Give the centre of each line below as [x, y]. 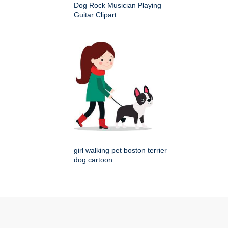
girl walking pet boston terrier [120, 150]
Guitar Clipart [95, 15]
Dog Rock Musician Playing [118, 5]
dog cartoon [93, 160]
